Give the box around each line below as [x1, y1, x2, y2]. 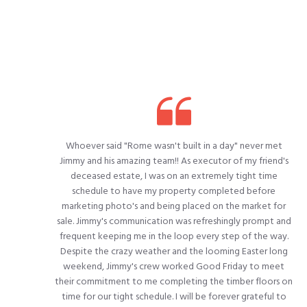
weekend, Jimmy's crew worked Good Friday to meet [63, 259, 285, 273]
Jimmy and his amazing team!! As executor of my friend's [59, 153, 288, 168]
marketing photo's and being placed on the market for [62, 199, 286, 213]
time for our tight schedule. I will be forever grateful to [61, 289, 286, 304]
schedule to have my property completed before [72, 184, 276, 198]
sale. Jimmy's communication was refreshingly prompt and [56, 214, 291, 228]
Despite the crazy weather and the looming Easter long [60, 244, 288, 258]
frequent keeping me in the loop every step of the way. [59, 229, 288, 243]
